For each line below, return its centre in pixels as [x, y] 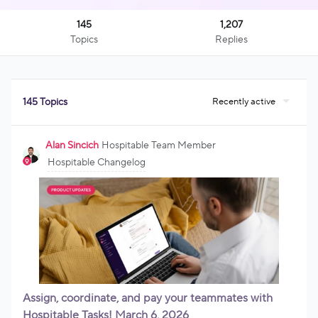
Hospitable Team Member [159, 146]
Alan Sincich [72, 146]
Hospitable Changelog [97, 163]
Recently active [244, 101]
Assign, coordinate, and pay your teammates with [148, 298]
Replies [232, 40]
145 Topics [45, 102]
